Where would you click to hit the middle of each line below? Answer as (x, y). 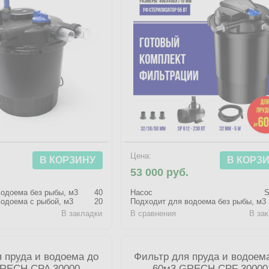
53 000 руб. (159, 172)
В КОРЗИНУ (67, 160)
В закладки (82, 213)
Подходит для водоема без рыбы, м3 (198, 201)
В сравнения (153, 213)
